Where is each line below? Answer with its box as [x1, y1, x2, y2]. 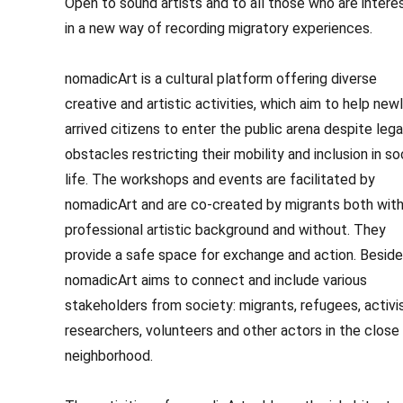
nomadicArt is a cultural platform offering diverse [65, 70, 377, 87]
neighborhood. [65, 347, 153, 364]
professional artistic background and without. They [65, 221, 386, 238]
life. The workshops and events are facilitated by [65, 171, 375, 188]
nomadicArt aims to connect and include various [65, 272, 367, 289]
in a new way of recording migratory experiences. [65, 20, 372, 37]
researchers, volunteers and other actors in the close [65, 322, 399, 339]
